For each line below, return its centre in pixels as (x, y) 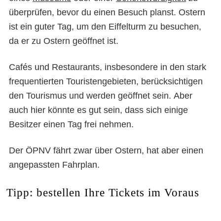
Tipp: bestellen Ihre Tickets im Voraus (103, 192)
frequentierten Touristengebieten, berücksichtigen (106, 81)
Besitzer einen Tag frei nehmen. (71, 124)
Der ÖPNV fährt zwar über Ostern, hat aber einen (106, 150)
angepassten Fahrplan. (54, 165)
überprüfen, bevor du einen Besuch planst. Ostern (107, 12)
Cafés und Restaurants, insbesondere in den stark (108, 67)
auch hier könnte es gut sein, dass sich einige (98, 110)
